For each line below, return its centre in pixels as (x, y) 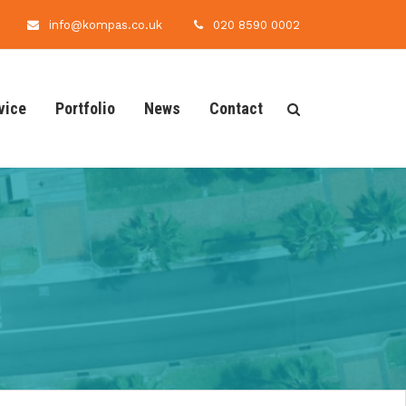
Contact (236, 108)
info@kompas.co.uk (106, 25)
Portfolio (85, 108)
